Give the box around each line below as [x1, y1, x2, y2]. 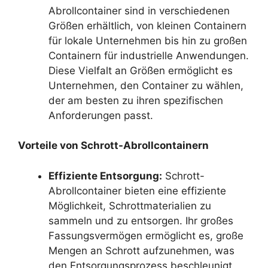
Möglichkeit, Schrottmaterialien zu [48, 199, 211, 212]
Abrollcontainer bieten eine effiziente [48, 184, 226, 197]
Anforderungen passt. [48, 109, 153, 121]
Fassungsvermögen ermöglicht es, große [48, 229, 243, 242]
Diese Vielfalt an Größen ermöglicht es [48, 64, 233, 77]
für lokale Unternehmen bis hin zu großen [48, 34, 247, 47]
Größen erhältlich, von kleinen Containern [48, 19, 246, 32]
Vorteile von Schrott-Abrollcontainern [18, 139, 209, 152]
